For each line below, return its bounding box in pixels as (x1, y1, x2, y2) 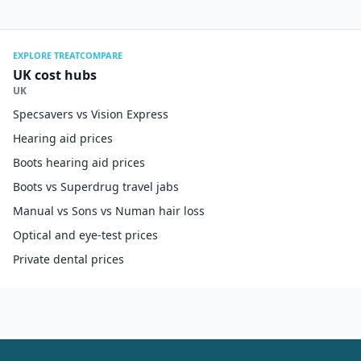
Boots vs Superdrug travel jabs (13, 179, 179, 194)
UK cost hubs (13, 66, 97, 84)
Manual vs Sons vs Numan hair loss (13, 203, 205, 218)
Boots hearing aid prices (13, 155, 145, 170)
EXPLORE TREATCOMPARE (13, 49, 122, 61)
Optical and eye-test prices (13, 227, 158, 243)
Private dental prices (13, 251, 124, 267)
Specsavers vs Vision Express (13, 106, 168, 122)
